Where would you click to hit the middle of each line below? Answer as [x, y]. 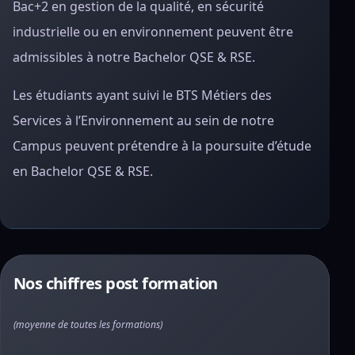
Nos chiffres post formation [116, 283]
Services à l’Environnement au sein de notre [143, 120]
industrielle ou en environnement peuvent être [153, 32]
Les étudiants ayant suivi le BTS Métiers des [142, 95]
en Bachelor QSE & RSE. [83, 171]
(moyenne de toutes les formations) [88, 324]
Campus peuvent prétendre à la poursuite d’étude [162, 146]
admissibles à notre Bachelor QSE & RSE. [134, 57]
